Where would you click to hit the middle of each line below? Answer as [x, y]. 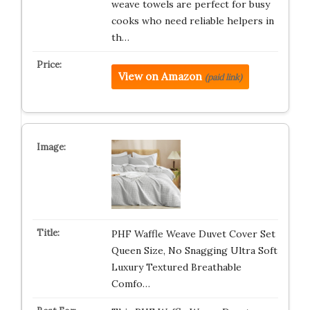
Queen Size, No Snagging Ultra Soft [194, 250]
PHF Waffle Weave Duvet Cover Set [193, 234]
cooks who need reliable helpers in [192, 21]
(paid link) [223, 77]
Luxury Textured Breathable [176, 267]
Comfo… [130, 284]
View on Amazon [160, 76]
